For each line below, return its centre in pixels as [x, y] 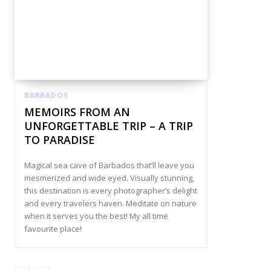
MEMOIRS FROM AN [77, 112]
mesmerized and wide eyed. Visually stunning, [109, 178]
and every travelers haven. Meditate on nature [110, 204]
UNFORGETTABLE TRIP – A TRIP [109, 126]
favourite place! [53, 229]
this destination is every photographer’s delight [111, 191]
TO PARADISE [60, 140]
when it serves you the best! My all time [96, 216]
